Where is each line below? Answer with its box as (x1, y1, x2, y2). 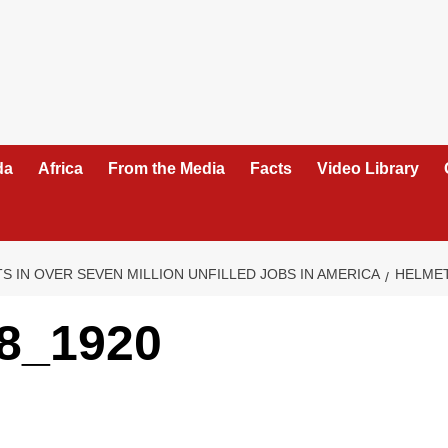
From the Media (107, 160, 225, 177)
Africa (37, 160, 83, 177)
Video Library (316, 160, 419, 177)
